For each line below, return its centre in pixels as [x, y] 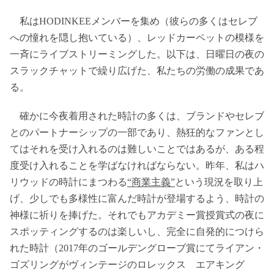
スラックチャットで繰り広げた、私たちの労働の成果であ [137, 71]
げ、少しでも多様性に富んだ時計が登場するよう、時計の [137, 198]
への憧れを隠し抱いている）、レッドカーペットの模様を [137, 38]
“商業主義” [151, 182]
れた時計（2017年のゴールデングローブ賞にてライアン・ [137, 248]
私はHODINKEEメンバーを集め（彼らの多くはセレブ [134, 21]
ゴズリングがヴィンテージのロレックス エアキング [127, 265]
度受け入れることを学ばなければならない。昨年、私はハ [137, 165]
